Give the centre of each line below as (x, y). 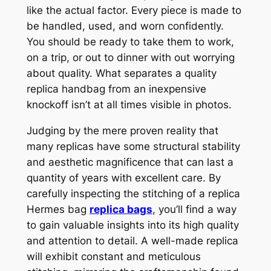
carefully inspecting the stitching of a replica (133, 193)
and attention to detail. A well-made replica (132, 240)
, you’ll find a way (194, 209)
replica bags (121, 209)
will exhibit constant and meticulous (113, 256)
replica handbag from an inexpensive (116, 89)
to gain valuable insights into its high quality (132, 225)
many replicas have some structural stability (133, 146)
